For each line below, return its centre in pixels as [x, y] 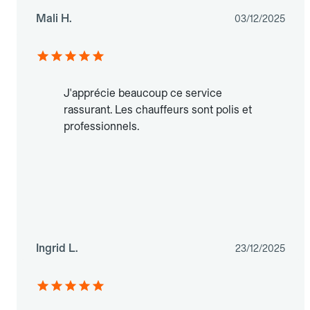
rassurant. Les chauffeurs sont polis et [158, 110]
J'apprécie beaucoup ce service [143, 93]
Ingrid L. [57, 248]
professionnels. [101, 127]
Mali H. [54, 19]
